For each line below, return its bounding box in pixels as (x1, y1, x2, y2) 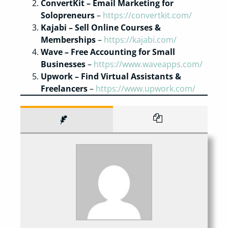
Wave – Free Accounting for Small (41, 46, 175, 58)
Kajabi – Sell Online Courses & (41, 21, 161, 33)
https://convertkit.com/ (103, 9, 192, 21)
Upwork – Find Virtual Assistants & (41, 70, 181, 82)
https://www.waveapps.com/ (94, 58, 203, 70)
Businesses (41, 58, 85, 70)
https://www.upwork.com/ (96, 82, 195, 94)
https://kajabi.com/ (104, 34, 177, 45)
